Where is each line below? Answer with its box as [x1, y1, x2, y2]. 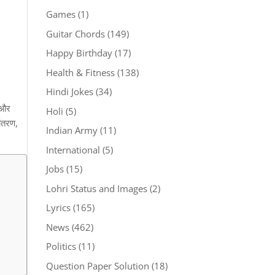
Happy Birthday [45, 47, 112, 59]
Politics [45, 240, 76, 252]
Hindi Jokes [45, 85, 93, 98]
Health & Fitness [45, 66, 115, 79]
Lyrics [45, 201, 71, 214]
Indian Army [45, 124, 98, 136]
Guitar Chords [45, 27, 105, 40]
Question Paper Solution [45, 259, 149, 272]
